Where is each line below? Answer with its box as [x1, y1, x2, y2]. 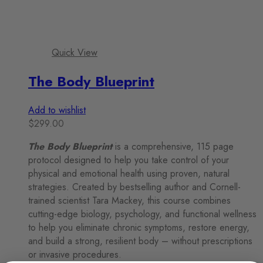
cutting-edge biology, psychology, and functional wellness [28, 207, 257, 221]
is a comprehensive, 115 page [112, 140, 234, 154]
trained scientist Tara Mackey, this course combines [28, 194, 231, 208]
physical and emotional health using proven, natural [28, 167, 230, 181]
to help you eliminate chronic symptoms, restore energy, [28, 221, 249, 235]
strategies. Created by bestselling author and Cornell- [28, 180, 241, 194]
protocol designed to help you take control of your [28, 153, 229, 167]
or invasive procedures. [28, 248, 122, 262]
